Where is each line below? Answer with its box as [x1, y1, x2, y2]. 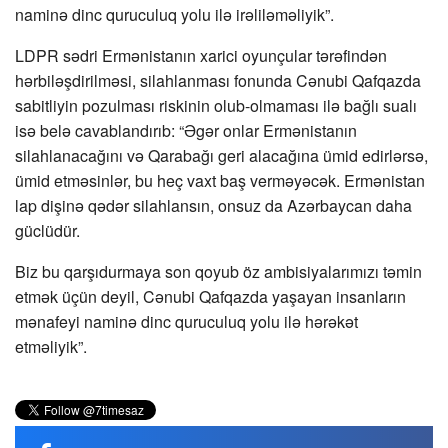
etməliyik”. [15, 335, 87, 359]
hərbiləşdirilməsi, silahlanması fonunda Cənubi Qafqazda [15, 69, 421, 93]
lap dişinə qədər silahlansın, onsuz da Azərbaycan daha [15, 194, 412, 218]
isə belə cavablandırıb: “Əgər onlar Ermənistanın [15, 119, 357, 143]
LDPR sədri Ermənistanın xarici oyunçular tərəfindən [15, 44, 387, 68]
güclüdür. [15, 219, 80, 243]
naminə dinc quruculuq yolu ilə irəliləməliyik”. [15, 3, 334, 27]
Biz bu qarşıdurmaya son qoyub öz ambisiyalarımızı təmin [15, 260, 422, 284]
